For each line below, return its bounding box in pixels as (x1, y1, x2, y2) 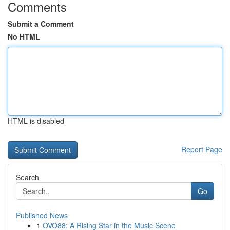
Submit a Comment (8, 18, 74, 29)
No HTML (8, 31, 40, 42)
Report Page (181, 144, 222, 155)
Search (16, 172, 39, 182)
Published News (16, 210, 68, 220)
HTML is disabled (8, 116, 64, 126)
